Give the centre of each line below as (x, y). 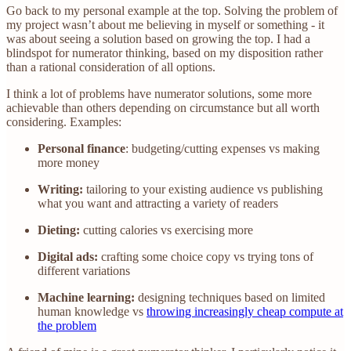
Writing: (62, 189)
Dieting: (60, 230)
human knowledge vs (92, 311)
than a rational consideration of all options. (111, 67)
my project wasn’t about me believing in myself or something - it (165, 24)
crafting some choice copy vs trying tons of (207, 256)
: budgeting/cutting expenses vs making (223, 148)
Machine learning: (88, 297)
